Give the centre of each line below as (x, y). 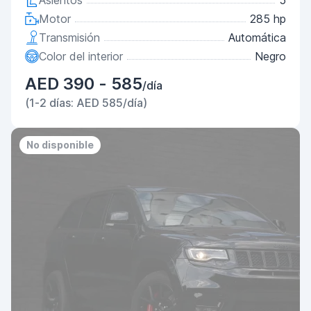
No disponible (60, 145)
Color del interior (81, 56)
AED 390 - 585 (84, 84)
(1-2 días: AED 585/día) (86, 103)
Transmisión (69, 37)
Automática (257, 37)
